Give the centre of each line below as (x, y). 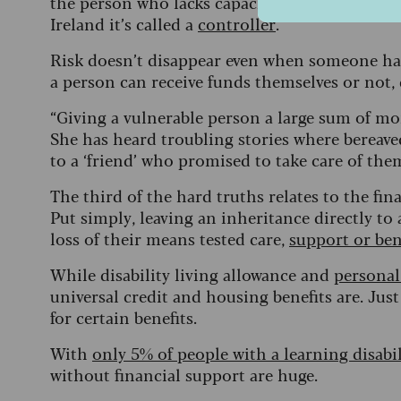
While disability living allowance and (192, 274)
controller (237, 24)
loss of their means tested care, (170, 239)
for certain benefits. (124, 317)
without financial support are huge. (186, 375)
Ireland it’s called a (124, 24)
